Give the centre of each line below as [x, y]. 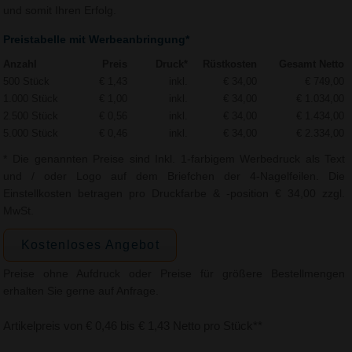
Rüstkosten [230, 64]
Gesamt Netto [312, 64]
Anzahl [20, 64]
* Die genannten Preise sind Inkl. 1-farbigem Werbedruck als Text [174, 159]
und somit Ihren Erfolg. [60, 10]
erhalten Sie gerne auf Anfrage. [81, 291]
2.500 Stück [31, 115]
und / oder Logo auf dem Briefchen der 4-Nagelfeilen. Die [174, 176]
